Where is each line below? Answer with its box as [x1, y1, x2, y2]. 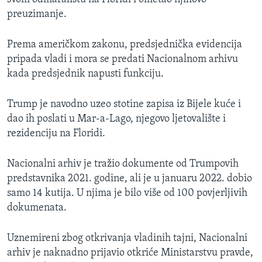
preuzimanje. [7, 9, 67, 20]
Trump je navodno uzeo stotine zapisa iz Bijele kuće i [7, 99, 241, 111]
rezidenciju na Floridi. [7, 128, 105, 140]
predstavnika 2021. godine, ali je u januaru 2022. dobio [7, 173, 252, 185]
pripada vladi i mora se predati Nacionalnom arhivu [7, 54, 238, 65]
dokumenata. [7, 202, 67, 214]
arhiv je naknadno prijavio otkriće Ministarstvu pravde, [7, 247, 253, 259]
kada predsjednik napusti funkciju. [7, 68, 164, 80]
